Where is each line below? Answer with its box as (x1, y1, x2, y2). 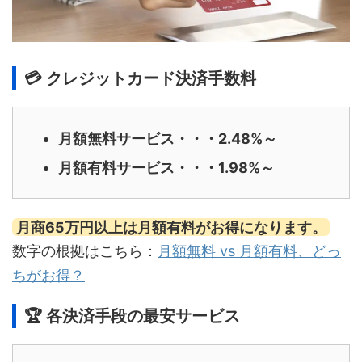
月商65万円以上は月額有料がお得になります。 (15, 218, 326, 236)
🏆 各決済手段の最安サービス (24, 306, 240, 326)
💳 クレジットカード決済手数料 (24, 69, 256, 89)
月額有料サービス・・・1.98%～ (58, 158, 275, 176)
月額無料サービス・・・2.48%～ (58, 129, 277, 147)
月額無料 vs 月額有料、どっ (158, 242, 341, 260)
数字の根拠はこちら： (12, 242, 158, 260)
